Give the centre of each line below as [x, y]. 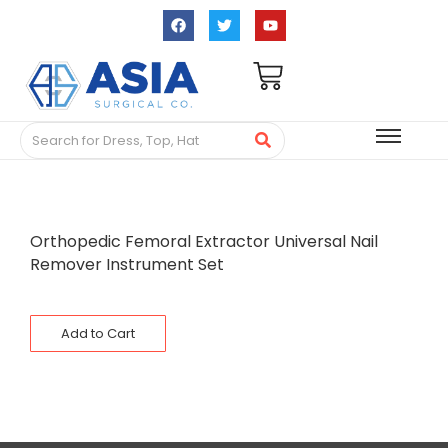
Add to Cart [98, 334]
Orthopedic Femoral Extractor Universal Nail [204, 242]
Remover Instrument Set [127, 265]
